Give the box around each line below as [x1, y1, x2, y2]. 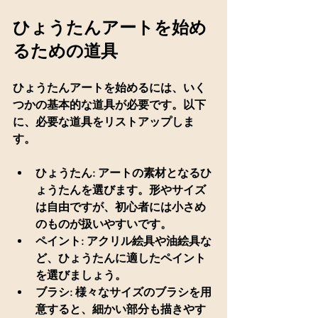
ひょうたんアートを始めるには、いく [13, 80, 206, 94]
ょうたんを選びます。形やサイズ [35, 182, 206, 197]
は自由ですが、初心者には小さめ [35, 199, 206, 214]
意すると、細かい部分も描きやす [35, 302, 206, 316]
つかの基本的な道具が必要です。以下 [13, 97, 206, 111]
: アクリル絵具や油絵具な [81, 234, 212, 248]
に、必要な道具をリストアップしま [13, 114, 194, 128]
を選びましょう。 [35, 268, 126, 282]
